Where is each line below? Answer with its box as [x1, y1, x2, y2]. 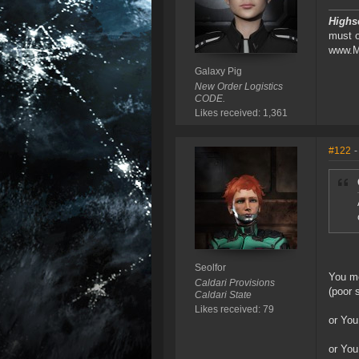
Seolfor [194, 262, 226, 274]
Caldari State [194, 289, 252, 301]
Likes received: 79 [194, 304, 274, 316]
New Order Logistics [194, 81, 283, 93]
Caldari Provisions [194, 277, 275, 289]
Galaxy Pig [194, 66, 242, 78]
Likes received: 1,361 [194, 107, 288, 119]
